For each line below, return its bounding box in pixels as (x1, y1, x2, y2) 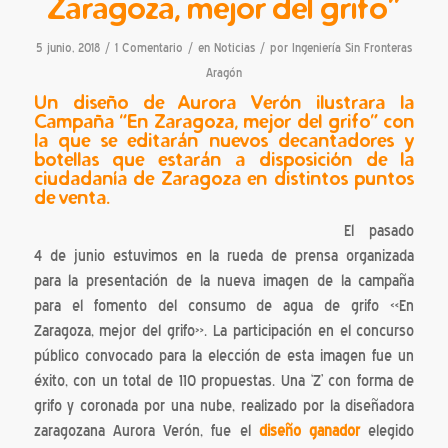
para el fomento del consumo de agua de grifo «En (33, 297, 415, 316)
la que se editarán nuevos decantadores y (33, 127, 415, 152)
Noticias (213, 39, 255, 55)
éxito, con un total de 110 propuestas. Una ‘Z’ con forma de (33, 372, 415, 391)
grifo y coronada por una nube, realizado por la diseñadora (33, 397, 415, 416)
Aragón (205, 64, 242, 80)
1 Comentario (114, 39, 183, 55)
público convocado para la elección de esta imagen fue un (33, 347, 415, 366)
